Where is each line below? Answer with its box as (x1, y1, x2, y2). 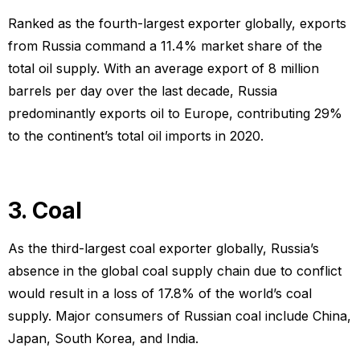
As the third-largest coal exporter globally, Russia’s (8, 239, 319, 256)
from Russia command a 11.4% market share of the (8, 38, 322, 55)
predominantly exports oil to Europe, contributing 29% (8, 105, 342, 122)
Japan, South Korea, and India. (8, 329, 198, 346)
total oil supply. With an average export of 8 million (8, 60, 319, 77)
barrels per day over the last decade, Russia (8, 83, 277, 100)
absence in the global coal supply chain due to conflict (8, 262, 342, 279)
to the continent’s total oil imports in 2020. (8, 128, 264, 145)
